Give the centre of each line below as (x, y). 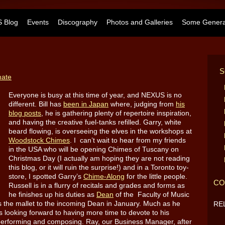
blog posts (25, 113)
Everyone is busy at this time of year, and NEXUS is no (95, 95)
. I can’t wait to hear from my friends (128, 140)
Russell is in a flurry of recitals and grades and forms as (97, 185)
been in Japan (86, 104)
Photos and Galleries (140, 22)
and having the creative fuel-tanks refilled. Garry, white (95, 122)
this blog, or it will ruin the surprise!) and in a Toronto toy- (99, 167)
